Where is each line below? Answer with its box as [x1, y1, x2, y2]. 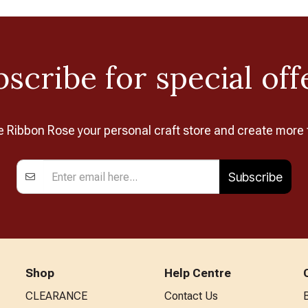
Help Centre [164, 266, 231, 280]
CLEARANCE [25, 289, 88, 302]
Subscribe [228, 169, 283, 184]
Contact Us [164, 289, 218, 302]
